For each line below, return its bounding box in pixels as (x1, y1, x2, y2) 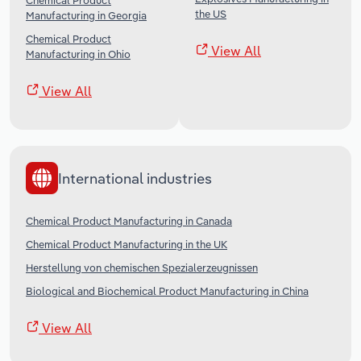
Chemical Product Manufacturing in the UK (26, 238, 227, 251)
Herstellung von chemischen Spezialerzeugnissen (26, 261, 258, 275)
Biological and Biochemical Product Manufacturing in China (26, 284, 309, 298)
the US (195, 7, 226, 21)
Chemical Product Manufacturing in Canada (26, 214, 232, 228)
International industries (58, 168, 212, 188)
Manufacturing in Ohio (26, 48, 131, 61)
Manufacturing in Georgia (26, 9, 147, 23)
